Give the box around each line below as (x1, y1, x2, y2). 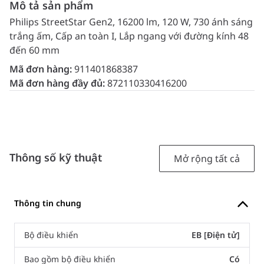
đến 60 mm (9, 44, 60, 57)
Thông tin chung (14, 197, 81, 209)
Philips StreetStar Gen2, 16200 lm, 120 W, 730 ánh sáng (9, 15, 253, 29)
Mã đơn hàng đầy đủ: (9, 77, 107, 90)
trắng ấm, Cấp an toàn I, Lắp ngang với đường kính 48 (9, 29, 249, 43)
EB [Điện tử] (192, 229, 240, 240)
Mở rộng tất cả (174, 152, 240, 166)
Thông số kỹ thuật (9, 150, 102, 165)
